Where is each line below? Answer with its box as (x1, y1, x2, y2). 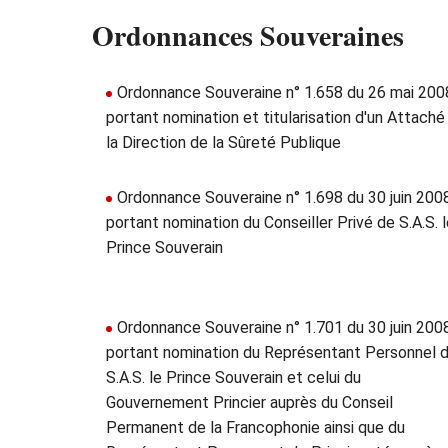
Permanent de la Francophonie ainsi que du (106, 418, 405, 437)
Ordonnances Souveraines (92, 15, 404, 56)
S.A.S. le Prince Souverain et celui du (106, 368, 361, 387)
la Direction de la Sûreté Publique (106, 133, 341, 152)
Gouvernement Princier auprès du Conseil (106, 393, 393, 412)
